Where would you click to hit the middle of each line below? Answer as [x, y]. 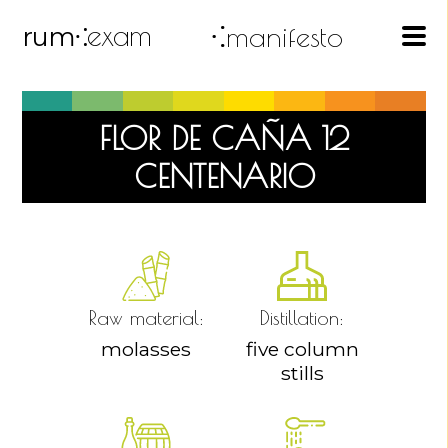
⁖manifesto [276, 36]
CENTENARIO [224, 176]
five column [302, 349]
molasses [146, 349]
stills [302, 373]
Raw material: [146, 317]
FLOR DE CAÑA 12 [224, 138]
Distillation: [302, 317]
